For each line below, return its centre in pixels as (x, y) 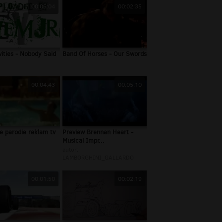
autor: (70, 150)
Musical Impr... (83, 141)
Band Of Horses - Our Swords (105, 54)
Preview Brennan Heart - (98, 132)
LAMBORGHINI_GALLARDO (98, 158)
